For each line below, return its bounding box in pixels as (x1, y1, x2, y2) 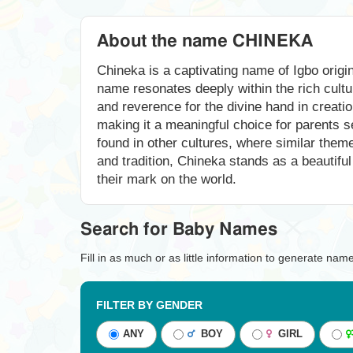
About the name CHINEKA (97, 32, 313, 50)
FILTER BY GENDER (96, 299, 203, 311)
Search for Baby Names (80, 221, 277, 238)
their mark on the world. (97, 172, 236, 187)
